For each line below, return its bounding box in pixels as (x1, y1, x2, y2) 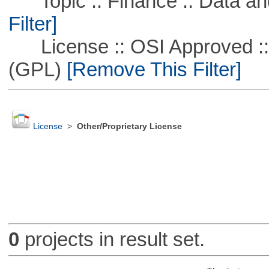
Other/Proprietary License (76, 122, 182, 131)
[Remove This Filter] (61, 58, 241, 80)
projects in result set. (19, 228, 205, 251)
